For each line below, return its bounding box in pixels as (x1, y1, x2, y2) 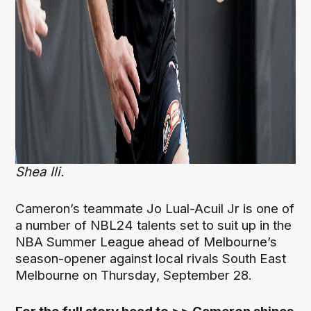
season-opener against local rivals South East (15, 250, 287, 267)
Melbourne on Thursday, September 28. (15, 267, 253, 283)
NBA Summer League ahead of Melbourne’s (15, 233, 278, 250)
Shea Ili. (15, 164, 68, 180)
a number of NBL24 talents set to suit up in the (15, 217, 292, 233)
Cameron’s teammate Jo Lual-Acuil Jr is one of (15, 200, 295, 217)
